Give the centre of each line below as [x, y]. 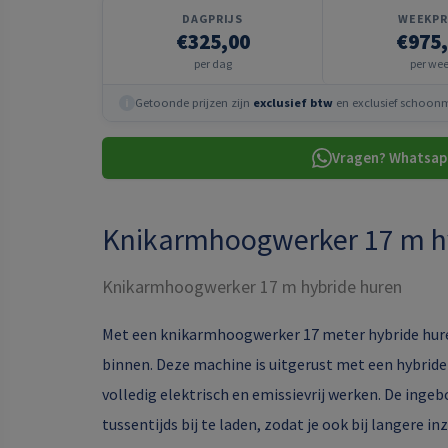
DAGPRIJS [212, 18]
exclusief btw [293, 102]
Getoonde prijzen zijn [194, 102]
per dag [212, 63]
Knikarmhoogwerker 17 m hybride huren [252, 286]
